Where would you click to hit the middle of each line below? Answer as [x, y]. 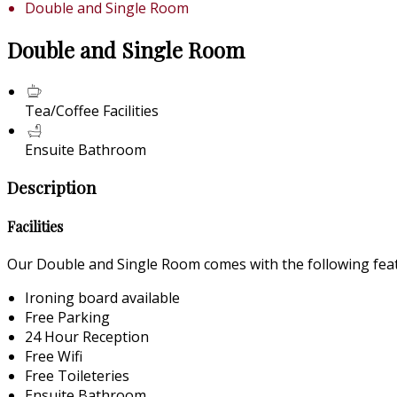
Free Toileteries [77, 376]
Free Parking [67, 318]
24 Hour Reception [87, 337]
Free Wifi [54, 357]
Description [52, 187]
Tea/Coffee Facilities [92, 110]
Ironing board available [102, 298]
